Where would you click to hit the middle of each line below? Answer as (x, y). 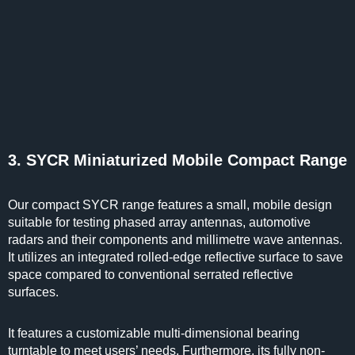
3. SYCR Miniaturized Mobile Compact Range (177, 160)
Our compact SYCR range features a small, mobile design (170, 205)
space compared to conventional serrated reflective (151, 275)
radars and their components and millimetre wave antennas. (175, 240)
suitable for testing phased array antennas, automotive (159, 222)
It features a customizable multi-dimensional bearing (154, 333)
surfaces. (35, 292)
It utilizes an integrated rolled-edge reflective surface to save (176, 257)
